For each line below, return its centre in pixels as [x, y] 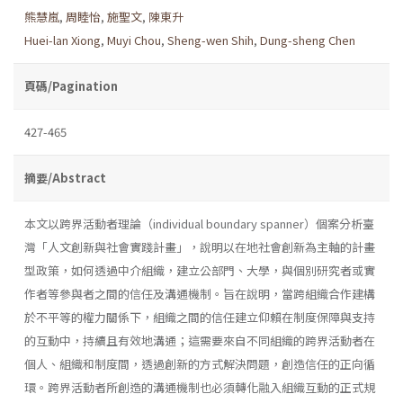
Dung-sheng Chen [308, 40]
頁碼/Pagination [71, 85]
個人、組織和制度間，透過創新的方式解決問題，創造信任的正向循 [200, 363]
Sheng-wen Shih [210, 40]
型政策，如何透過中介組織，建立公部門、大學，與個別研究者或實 [200, 270]
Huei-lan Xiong [63, 40]
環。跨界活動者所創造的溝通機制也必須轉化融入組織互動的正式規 [200, 387]
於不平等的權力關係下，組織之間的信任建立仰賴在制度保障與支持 [200, 317]
